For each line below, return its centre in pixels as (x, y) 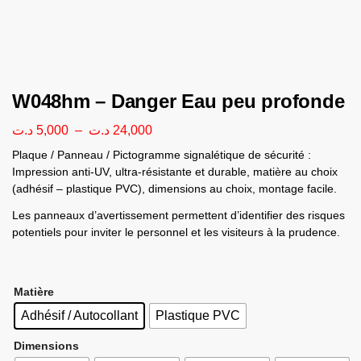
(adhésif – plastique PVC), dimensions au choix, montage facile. (174, 188)
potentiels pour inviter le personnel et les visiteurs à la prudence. (176, 232)
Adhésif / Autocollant (79, 315)
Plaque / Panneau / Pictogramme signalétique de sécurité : (162, 154)
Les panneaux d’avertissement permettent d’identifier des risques (178, 215)
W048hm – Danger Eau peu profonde (178, 101)
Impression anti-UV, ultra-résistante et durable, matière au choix (175, 171)
